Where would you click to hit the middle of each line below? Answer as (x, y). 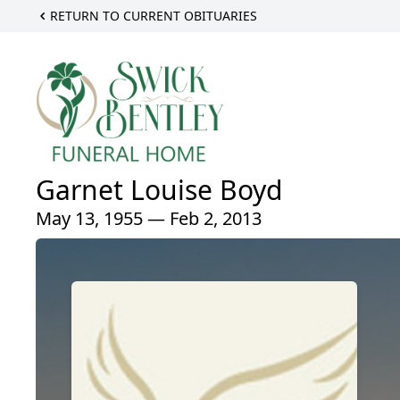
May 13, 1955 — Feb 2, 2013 (149, 218)
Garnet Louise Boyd (159, 189)
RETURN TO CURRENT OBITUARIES (154, 16)
